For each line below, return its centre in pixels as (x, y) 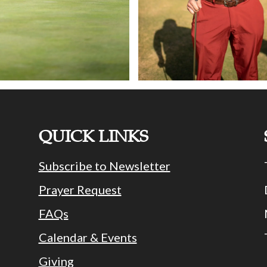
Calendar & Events (88, 237)
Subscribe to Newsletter (104, 166)
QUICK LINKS (93, 136)
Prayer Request (80, 190)
